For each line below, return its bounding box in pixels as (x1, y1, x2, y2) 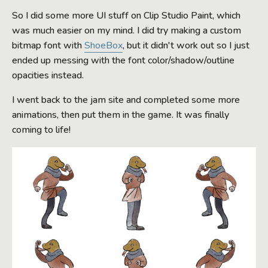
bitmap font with (12, 38, 84, 52)
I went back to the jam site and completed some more (12, 93, 240, 106)
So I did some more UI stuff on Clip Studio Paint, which (12, 8, 240, 22)
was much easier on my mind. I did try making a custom (12, 23, 241, 37)
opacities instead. (12, 68, 84, 82)
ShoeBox (84, 38, 123, 52)
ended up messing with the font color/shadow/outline (12, 53, 234, 67)
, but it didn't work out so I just (123, 38, 249, 52)
